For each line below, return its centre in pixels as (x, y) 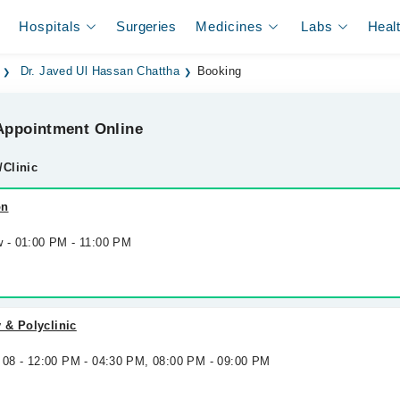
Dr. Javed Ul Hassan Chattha (100, 71)
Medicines (230, 26)
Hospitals (50, 26)
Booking (219, 71)
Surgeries (146, 26)
